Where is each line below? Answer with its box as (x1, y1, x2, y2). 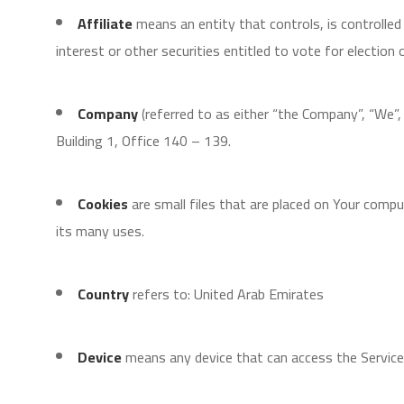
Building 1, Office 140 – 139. (56, 127, 231, 154)
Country (78, 280, 129, 308)
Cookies (78, 190, 128, 217)
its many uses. (56, 217, 144, 244)
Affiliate (78, 10, 133, 37)
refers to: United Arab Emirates (133, 280, 324, 308)
